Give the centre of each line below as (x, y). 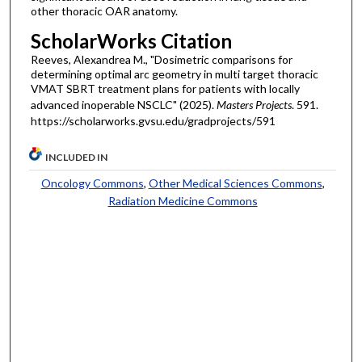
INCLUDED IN (77, 157)
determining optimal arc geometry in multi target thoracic (174, 74)
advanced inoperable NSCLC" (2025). (123, 104)
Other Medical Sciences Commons (235, 183)
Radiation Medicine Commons (183, 200)
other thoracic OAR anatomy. (104, 11)
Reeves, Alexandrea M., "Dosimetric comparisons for (161, 59)
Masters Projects (254, 104)
